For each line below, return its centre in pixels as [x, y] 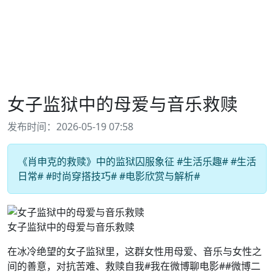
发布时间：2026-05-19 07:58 [70, 127]
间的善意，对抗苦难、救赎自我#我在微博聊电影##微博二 [134, 266]
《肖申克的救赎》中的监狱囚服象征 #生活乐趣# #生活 [137, 161]
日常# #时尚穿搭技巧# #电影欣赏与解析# [109, 176]
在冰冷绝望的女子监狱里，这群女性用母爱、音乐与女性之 [135, 251]
